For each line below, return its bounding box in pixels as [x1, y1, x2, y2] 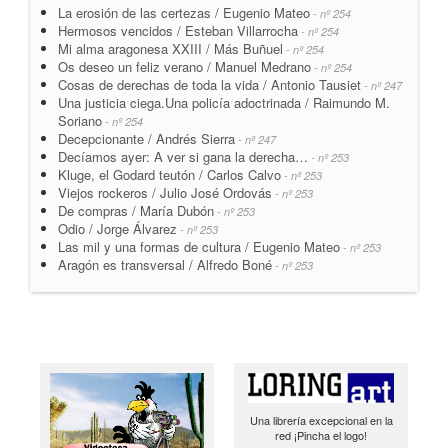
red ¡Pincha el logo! [275, 426, 367, 443]
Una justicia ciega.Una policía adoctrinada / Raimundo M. [58, 92, 390, 112]
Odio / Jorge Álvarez [58, 218, 177, 238]
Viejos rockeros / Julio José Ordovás [58, 182, 272, 202]
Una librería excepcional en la [249, 411, 393, 428]
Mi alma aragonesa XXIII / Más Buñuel [58, 38, 283, 58]
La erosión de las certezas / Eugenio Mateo [58, 2, 310, 22]
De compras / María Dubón [58, 200, 214, 220]
